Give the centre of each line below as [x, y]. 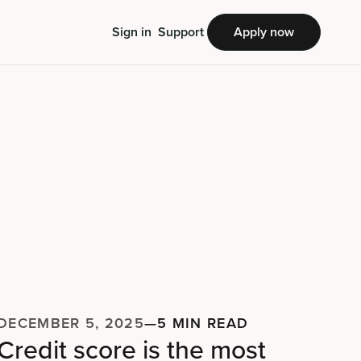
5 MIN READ [203, 323]
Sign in [132, 32]
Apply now [264, 32]
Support [181, 32]
